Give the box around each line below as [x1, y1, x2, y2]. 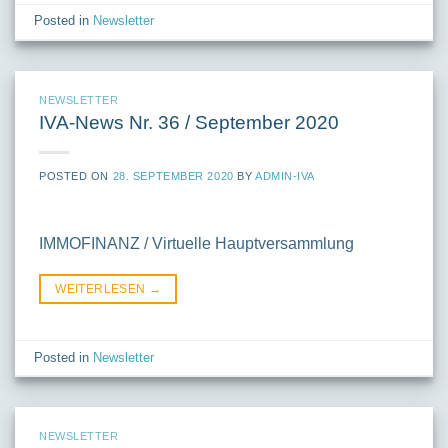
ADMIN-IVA [254, 170, 315, 183]
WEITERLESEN [55, 282, 149, 297]
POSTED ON [39, 170, 113, 183]
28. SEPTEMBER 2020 [112, 170, 234, 183]
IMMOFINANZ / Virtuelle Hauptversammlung [39, 235, 354, 253]
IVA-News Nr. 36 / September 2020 [39, 112, 339, 134]
